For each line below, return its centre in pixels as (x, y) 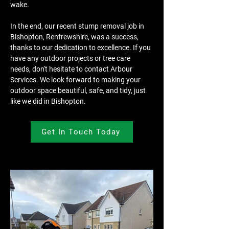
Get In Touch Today (81, 132)
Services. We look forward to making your (76, 80)
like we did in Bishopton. (48, 101)
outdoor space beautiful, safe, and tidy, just (79, 90)
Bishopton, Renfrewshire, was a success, (75, 37)
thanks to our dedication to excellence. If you (81, 48)
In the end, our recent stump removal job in (78, 26)
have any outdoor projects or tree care (71, 58)
